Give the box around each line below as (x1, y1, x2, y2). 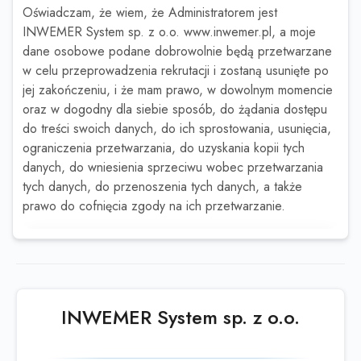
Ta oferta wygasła (100, 238, 261, 267)
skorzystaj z (102, 292, 178, 313)
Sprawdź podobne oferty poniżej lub (66, 269, 295, 291)
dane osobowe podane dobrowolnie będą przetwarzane (23, 42, 332, 61)
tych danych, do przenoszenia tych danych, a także (23, 177, 302, 197)
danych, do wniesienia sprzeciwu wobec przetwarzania (23, 158, 323, 177)
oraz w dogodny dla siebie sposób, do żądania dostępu (23, 100, 327, 119)
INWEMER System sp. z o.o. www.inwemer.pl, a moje (23, 23, 316, 42)
